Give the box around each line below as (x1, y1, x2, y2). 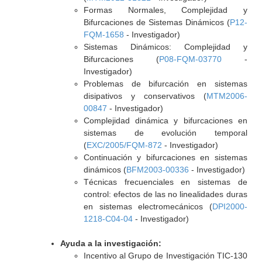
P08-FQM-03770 (158, 54, 222, 64)
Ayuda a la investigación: (60, 239, 161, 248)
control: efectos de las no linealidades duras (83, 189, 247, 199)
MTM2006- (206, 91, 247, 101)
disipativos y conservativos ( (83, 91, 206, 101)
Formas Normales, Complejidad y (83, 5, 247, 15)
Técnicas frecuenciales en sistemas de (83, 177, 247, 187)
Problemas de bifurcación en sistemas (83, 79, 247, 88)
